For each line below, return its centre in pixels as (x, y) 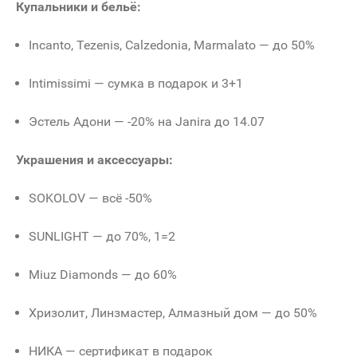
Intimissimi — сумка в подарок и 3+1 (136, 83)
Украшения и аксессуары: (94, 159)
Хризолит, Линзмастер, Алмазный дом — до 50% (173, 312)
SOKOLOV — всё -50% (90, 198)
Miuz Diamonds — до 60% (103, 274)
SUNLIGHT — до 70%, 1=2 (102, 236)
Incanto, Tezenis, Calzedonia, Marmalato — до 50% (172, 45)
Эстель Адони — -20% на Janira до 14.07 (147, 121)
